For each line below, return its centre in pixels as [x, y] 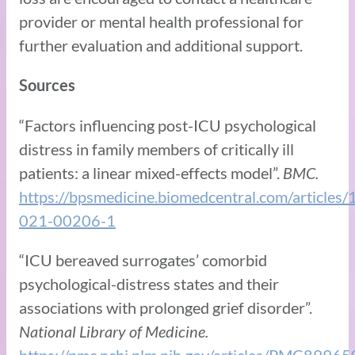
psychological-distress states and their [149, 283]
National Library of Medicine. [114, 331]
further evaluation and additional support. [161, 45]
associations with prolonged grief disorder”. [166, 307]
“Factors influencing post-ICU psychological [168, 125]
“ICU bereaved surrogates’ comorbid [143, 260]
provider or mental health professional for [161, 21]
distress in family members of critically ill [157, 149]
